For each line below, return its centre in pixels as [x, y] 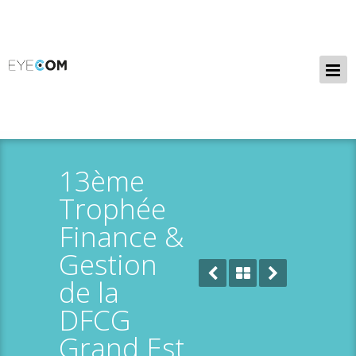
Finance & [122, 236]
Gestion [108, 264]
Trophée [112, 209]
